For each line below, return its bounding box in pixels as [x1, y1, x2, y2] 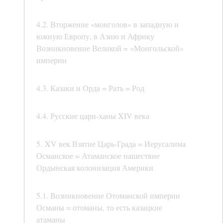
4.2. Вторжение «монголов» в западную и [36, 19, 179, 30]
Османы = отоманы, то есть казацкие [36, 202, 162, 213]
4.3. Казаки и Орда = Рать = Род [36, 83, 144, 94]
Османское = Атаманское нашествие [36, 150, 160, 161]
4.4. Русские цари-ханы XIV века [36, 111, 149, 121]
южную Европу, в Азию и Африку [36, 31, 154, 42]
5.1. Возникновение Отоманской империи [36, 190, 180, 201]
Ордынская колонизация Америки [36, 162, 153, 173]
